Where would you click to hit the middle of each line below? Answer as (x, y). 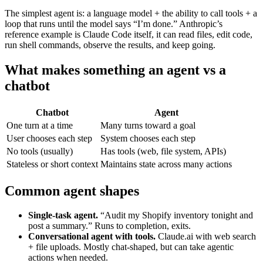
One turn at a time (40, 125)
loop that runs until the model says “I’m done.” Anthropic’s (114, 23)
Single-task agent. (63, 215)
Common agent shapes (72, 190)
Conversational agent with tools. (92, 237)
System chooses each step (148, 138)
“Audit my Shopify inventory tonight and (176, 215)
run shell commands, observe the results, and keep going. (110, 45)
